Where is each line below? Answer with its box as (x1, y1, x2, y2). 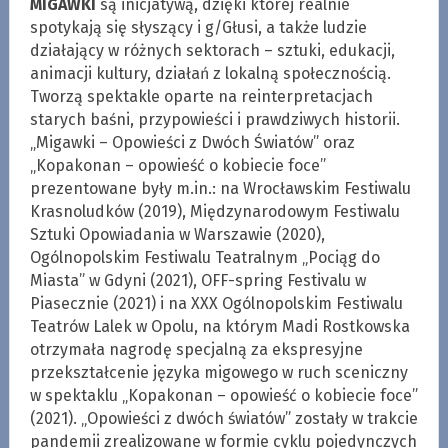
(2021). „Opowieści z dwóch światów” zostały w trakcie (29, 408, 418, 428)
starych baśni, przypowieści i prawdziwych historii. (29, 109, 400, 129)
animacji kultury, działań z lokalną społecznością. (29, 63, 391, 83)
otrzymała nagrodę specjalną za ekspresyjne (29, 339, 363, 359)
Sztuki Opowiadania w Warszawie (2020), (29, 224, 325, 244)
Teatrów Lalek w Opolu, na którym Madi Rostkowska (29, 316, 410, 336)
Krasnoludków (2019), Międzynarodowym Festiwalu (29, 201, 400, 221)
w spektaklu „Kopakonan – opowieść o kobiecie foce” (29, 385, 418, 405)
